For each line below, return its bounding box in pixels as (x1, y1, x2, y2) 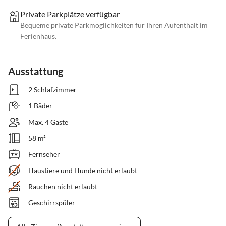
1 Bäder (28, 101, 52, 110)
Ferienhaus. (20, 32, 56, 41)
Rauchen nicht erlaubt (28, 182, 97, 191)
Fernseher (28, 150, 60, 159)
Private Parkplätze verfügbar (20, 9, 120, 19)
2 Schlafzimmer (28, 85, 77, 94)
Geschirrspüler (28, 198, 75, 207)
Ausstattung (8, 65, 63, 78)
